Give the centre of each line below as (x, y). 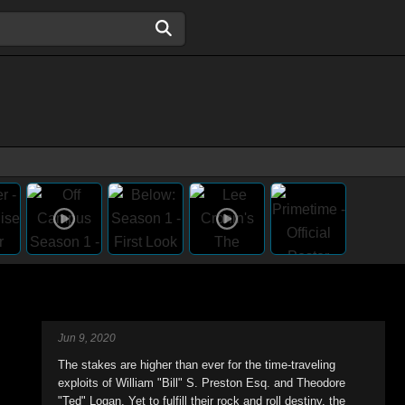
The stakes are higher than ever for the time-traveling (197, 365)
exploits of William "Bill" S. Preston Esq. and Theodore (202, 383)
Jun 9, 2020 (87, 338)
